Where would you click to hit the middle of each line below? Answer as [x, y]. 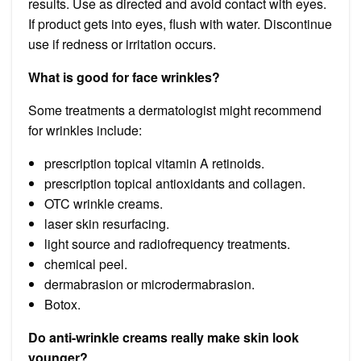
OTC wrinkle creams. [104, 203]
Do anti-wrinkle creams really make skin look [164, 337]
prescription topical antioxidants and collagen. [175, 183]
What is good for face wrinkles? [124, 77]
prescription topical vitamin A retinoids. [154, 163]
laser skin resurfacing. [107, 223]
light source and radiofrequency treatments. [167, 243]
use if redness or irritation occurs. [122, 44]
